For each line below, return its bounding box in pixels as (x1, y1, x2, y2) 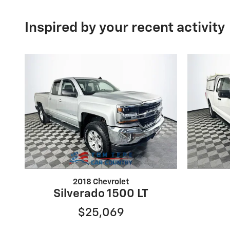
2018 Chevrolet (72, 178, 129, 186)
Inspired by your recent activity (25, 21, 225, 35)
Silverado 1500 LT (53, 187, 148, 200)
